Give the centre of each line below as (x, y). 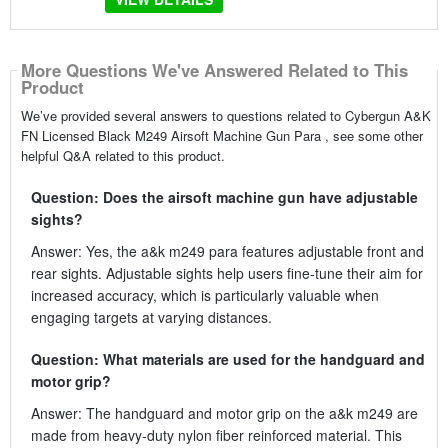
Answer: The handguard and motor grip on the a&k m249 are (224, 412)
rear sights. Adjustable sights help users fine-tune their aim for (226, 272)
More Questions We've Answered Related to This (214, 70)
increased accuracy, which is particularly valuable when (204, 294)
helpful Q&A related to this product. (122, 155)
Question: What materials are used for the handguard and (227, 358)
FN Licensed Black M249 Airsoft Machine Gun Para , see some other (221, 135)
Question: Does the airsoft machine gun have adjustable (224, 196)
